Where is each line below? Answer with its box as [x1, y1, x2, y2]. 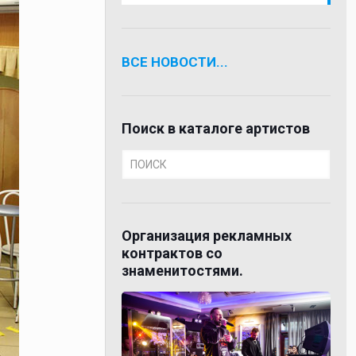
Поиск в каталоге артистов [122, 119, 311, 137]
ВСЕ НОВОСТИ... [122, 53, 229, 70]
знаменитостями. [122, 261, 244, 279]
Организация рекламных [122, 226, 292, 244]
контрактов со [122, 244, 223, 261]
